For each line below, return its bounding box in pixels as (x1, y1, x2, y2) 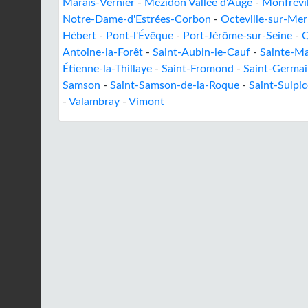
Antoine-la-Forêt (63, 47, 143, 58)
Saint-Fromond (162, 63, 234, 74)
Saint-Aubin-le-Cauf (153, 47, 250, 58)
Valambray (69, 96, 120, 107)
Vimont (129, 96, 164, 107)
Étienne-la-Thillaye (63, 63, 152, 74)
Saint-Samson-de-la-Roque (110, 80, 239, 91)
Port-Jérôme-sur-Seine (183, 30, 292, 41)
